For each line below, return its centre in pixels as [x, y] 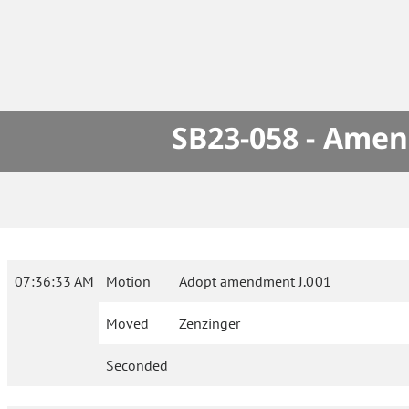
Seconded [137, 366]
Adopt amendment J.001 [255, 282]
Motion [128, 282]
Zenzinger [210, 324]
